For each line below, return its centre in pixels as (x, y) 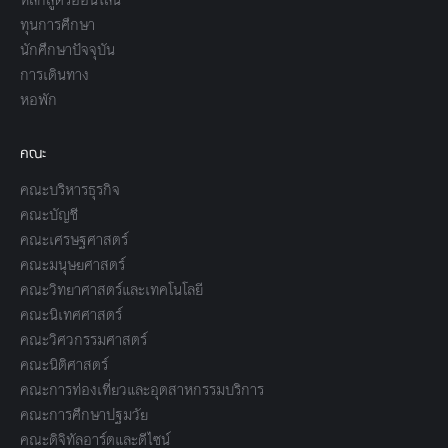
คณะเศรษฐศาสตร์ (74, 239)
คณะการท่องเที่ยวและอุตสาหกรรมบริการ (142, 389)
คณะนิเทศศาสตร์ (71, 314)
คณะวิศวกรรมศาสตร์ (83, 339)
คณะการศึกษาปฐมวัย (84, 414)
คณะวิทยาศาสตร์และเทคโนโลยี (111, 289)
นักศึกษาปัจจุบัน (67, 49)
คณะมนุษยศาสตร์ (72, 264)
